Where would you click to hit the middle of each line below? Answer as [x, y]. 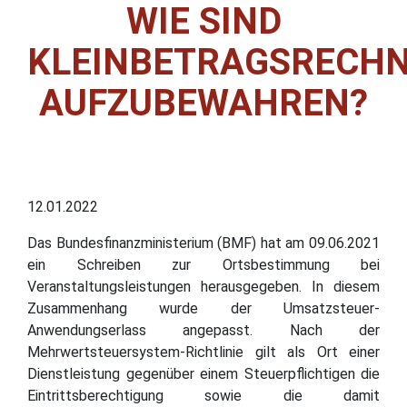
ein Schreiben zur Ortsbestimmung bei [203, 264]
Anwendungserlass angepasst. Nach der [203, 330]
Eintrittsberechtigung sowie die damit [203, 395]
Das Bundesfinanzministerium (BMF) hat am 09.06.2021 [203, 243]
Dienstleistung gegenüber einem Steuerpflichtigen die [203, 373]
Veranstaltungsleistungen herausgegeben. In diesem [203, 286]
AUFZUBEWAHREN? [203, 103]
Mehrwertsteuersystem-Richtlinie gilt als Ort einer [203, 352]
